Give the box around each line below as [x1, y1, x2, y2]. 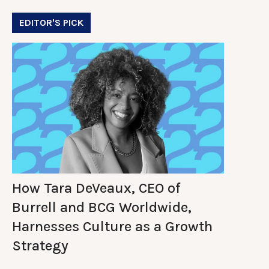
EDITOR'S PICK [19, 16, 83, 28]
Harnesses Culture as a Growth [12, 217, 213, 235]
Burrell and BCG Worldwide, [12, 198, 192, 216]
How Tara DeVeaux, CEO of [12, 179, 180, 196]
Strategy [12, 237, 68, 254]
